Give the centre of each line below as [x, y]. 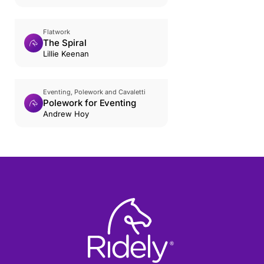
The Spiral [65, 43]
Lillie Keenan [66, 54]
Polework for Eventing [90, 103]
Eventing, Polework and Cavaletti [94, 92]
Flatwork [57, 32]
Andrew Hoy [66, 114]
